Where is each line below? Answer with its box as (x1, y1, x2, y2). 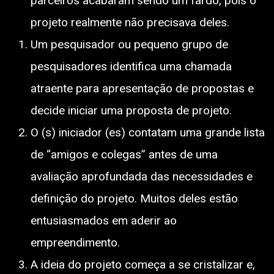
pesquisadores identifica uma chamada (31, 59, 232, 73)
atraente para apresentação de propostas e (31, 81, 254, 95)
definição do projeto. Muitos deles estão (31, 191, 238, 206)
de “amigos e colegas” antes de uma (31, 147, 218, 161)
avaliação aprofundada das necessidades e (31, 169, 253, 183)
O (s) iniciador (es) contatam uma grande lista (31, 125, 265, 139)
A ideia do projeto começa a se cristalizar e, (31, 257, 255, 272)
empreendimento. (31, 235, 120, 250)
